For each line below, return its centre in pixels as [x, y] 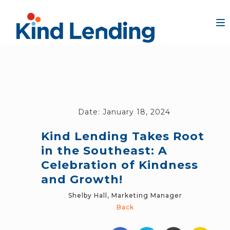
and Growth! [82, 179]
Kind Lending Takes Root [123, 136]
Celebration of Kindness [120, 165]
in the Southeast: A [104, 151]
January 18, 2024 [136, 112]
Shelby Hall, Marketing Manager [125, 195]
